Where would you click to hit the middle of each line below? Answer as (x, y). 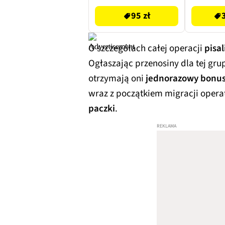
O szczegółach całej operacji (146, 48)
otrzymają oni (117, 78)
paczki (102, 108)
